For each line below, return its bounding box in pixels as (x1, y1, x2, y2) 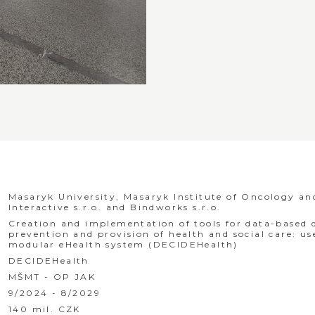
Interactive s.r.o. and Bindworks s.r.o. (8, 202, 221, 212)
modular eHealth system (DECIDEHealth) (8, 239, 238, 250)
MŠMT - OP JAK (8, 271, 96, 282)
